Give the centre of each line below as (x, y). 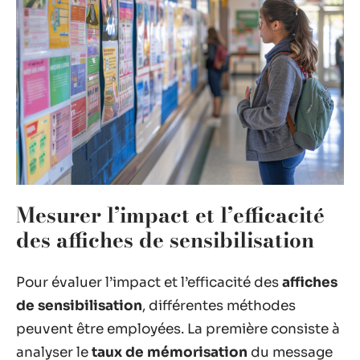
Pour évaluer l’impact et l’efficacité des (149, 282)
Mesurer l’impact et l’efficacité (170, 215)
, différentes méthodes (219, 305)
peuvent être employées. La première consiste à (178, 329)
